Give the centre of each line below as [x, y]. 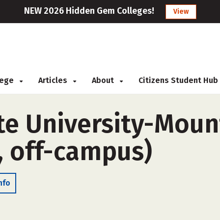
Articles [54, 80]
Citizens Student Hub [178, 80]
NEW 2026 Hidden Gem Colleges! [89, 11]
